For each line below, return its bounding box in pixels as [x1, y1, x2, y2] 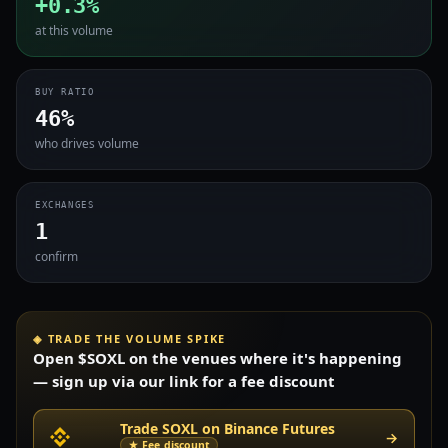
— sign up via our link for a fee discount [33, 371, 335, 391]
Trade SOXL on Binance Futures [120, 419, 335, 438]
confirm [35, 248, 78, 265]
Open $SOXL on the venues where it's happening [33, 348, 402, 368]
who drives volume [35, 135, 139, 152]
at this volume [35, 22, 113, 39]
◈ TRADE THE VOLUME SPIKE [33, 331, 227, 346]
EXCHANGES [35, 200, 95, 210]
